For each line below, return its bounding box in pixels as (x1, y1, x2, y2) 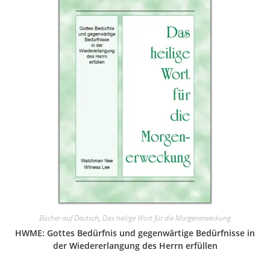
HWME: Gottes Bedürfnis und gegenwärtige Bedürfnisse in (15, 227, 255, 239)
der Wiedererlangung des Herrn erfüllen (52, 239, 218, 251)
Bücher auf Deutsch (39, 212, 99, 223)
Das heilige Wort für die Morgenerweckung (102, 212, 231, 223)
